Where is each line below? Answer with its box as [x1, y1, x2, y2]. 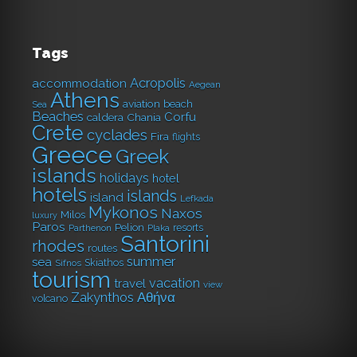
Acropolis [130, 76, 186, 92]
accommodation [32, 76, 127, 92]
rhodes [32, 237, 84, 257]
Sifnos [55, 257, 81, 269]
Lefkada [180, 193, 214, 205]
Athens [50, 88, 120, 113]
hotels [32, 183, 87, 207]
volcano [32, 292, 68, 305]
